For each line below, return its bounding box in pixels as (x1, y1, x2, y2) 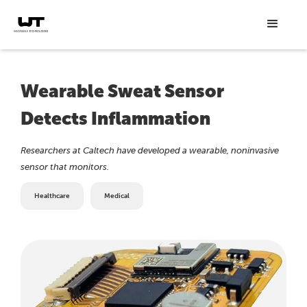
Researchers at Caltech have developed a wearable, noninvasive (21, 145, 279, 156)
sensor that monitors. (21, 162, 109, 173)
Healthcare (34, 192, 70, 201)
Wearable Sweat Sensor (21, 81, 223, 102)
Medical (104, 192, 130, 201)
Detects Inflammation (21, 108, 210, 130)
